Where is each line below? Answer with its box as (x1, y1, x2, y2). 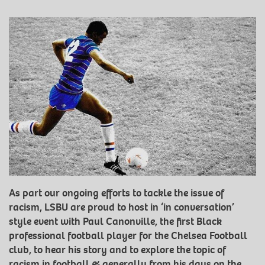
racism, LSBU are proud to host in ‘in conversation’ (9, 200, 234, 214)
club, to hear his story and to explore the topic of (9, 243, 226, 257)
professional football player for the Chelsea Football (9, 228, 247, 243)
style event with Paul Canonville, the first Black (9, 214, 222, 228)
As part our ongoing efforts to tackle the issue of (9, 186, 224, 200)
